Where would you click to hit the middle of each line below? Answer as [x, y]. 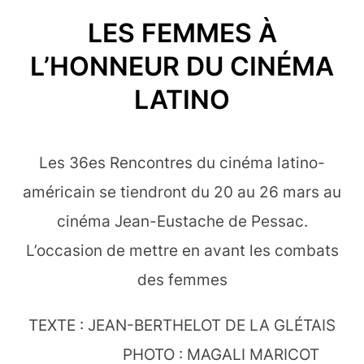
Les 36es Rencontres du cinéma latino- [182, 162]
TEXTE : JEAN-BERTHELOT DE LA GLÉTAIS [182, 325]
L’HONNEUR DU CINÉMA [182, 66]
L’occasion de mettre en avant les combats [182, 250]
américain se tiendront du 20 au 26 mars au [182, 192]
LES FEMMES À [182, 32]
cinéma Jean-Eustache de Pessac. [182, 221]
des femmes [182, 279]
